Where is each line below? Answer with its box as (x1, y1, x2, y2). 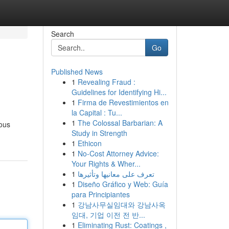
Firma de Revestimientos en (77, 97, 169, 107)
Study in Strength (71, 128, 127, 138)
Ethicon (77, 138, 102, 148)
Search (51, 29, 74, 39)
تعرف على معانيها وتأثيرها (77, 169, 154, 179)
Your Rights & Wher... (71, 158, 141, 169)
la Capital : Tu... (71, 107, 122, 118)
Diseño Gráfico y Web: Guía (77, 179, 168, 189)
